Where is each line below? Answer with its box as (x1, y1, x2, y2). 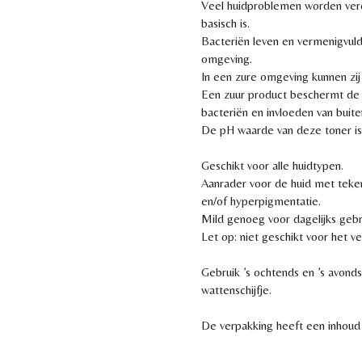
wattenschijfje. (201, 283, 271, 297)
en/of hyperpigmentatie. (201, 194, 321, 208)
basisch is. (201, 16, 250, 31)
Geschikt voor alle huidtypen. (201, 158, 343, 173)
